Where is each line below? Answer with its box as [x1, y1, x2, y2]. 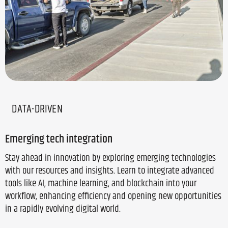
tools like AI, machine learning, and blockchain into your [5, 178, 196, 189]
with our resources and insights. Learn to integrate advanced [5, 165, 214, 176]
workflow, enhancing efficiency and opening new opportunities [5, 190, 221, 202]
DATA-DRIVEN [12, 102, 63, 116]
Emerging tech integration [5, 132, 112, 145]
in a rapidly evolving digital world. [5, 203, 121, 214]
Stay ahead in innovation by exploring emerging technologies [5, 152, 216, 163]
